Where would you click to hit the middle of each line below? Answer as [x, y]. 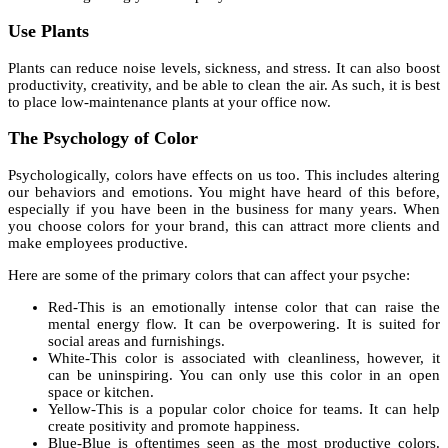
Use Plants [51, 31]
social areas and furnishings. [138, 341]
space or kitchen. [103, 392]
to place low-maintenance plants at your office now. [171, 101]
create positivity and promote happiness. [176, 426]
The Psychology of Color [105, 138]
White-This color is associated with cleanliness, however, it [244, 358]
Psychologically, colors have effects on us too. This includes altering [224, 175]
